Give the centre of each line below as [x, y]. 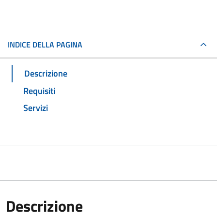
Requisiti [39, 91]
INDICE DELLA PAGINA [45, 45]
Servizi [36, 108]
